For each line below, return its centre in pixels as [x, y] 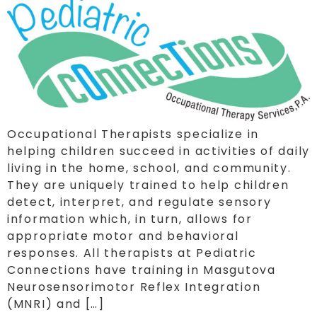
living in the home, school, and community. [149, 168]
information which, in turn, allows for [130, 219]
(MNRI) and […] [56, 304]
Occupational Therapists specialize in [133, 134]
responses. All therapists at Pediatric [132, 253]
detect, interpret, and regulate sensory [139, 202]
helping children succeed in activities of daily [158, 151]
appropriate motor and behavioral [123, 236]
